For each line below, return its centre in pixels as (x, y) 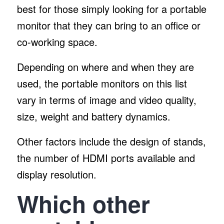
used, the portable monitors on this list (102, 83)
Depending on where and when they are (105, 66)
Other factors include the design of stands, (111, 141)
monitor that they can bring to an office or (108, 25)
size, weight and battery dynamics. (95, 116)
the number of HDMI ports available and (106, 157)
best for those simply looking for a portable (111, 8)
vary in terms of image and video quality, (106, 99)
